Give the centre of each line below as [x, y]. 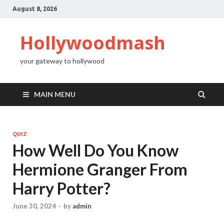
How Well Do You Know [95, 150]
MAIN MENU [55, 94]
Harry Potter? [61, 188]
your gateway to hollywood [62, 61]
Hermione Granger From [100, 169]
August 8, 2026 [35, 8]
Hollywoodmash [93, 43]
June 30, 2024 [34, 206]
